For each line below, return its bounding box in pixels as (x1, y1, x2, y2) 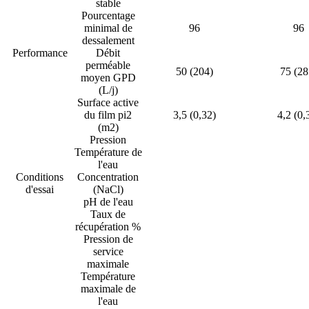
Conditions (16, 171, 63, 183)
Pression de (83, 233, 133, 246)
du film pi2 (84, 109, 132, 121)
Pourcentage (81, 10, 135, 22)
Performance (12, 47, 68, 59)
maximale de (80, 283, 136, 295)
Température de (74, 146, 142, 159)
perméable (86, 59, 130, 72)
